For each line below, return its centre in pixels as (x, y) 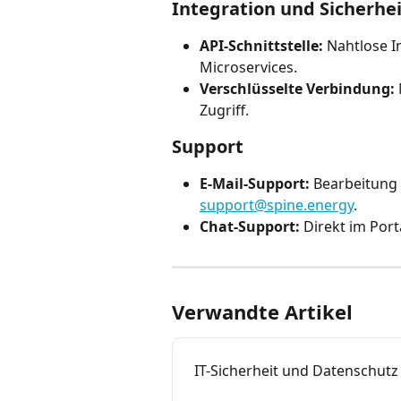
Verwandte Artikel (262, 312)
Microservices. (248, 67)
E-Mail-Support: (255, 183)
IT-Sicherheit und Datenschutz (296, 371)
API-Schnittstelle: (261, 45)
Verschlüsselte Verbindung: (297, 88)
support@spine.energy (277, 205)
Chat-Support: (250, 226)
